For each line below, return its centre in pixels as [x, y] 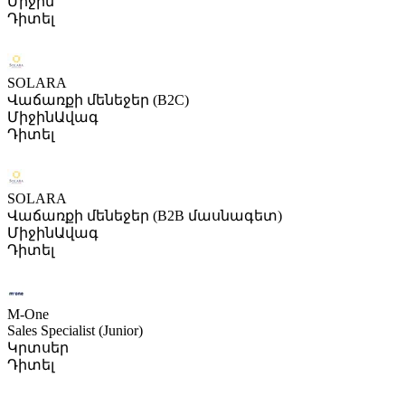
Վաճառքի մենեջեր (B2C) [98, 99]
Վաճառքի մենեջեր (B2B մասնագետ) [145, 215]
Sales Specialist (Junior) [75, 330]
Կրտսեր [38, 347]
